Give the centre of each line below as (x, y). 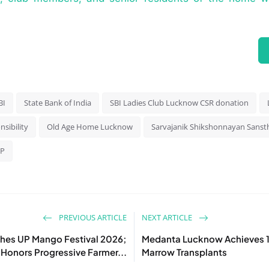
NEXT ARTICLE (168, 217)
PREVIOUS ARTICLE (92, 217)
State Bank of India (58, 102)
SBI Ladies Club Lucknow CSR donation (180, 102)
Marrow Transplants (184, 252)
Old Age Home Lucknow (90, 126)
